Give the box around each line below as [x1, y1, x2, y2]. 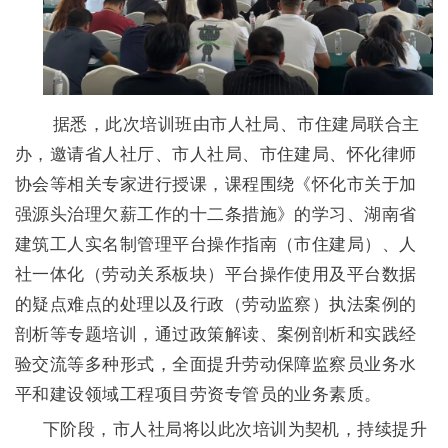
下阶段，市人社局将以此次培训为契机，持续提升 [43, 419, 428, 439]
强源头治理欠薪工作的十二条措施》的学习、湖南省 [15, 204, 417, 224]
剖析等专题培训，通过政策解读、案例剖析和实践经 [15, 324, 417, 344]
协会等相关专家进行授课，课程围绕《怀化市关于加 [15, 174, 417, 194]
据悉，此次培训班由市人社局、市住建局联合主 [15, 114, 420, 134]
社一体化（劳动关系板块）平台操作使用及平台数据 [15, 264, 417, 284]
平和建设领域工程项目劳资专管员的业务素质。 [15, 384, 382, 404]
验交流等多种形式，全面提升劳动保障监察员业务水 [15, 354, 417, 374]
